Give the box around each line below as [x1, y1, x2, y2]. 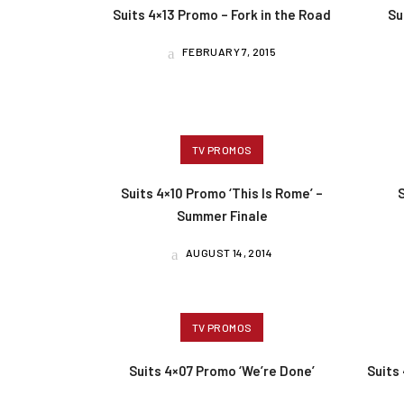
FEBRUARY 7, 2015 [179, 44, 277, 58]
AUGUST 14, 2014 [183, 245, 273, 259]
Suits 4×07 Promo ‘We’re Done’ [129, 363, 316, 380]
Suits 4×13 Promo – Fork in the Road [113, 5, 332, 23]
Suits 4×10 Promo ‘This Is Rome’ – [121, 184, 324, 201]
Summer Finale [176, 207, 268, 224]
